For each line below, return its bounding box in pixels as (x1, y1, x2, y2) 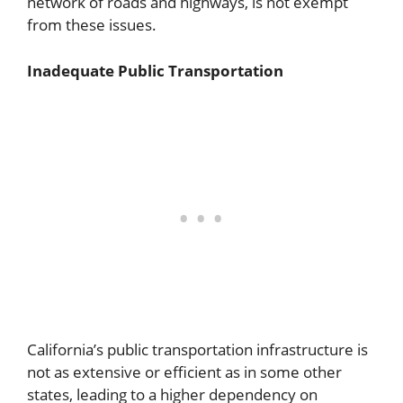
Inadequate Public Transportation (27, 59, 283, 81)
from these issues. (27, 14, 157, 36)
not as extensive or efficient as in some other (27, 362, 342, 383)
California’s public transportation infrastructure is (27, 339, 368, 361)
